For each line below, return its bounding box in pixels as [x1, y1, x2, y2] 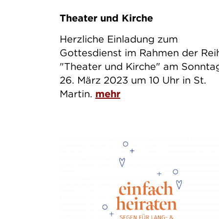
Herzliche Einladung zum [59, 33, 178, 45]
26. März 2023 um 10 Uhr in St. [59, 74, 206, 87]
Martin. [59, 88, 95, 100]
